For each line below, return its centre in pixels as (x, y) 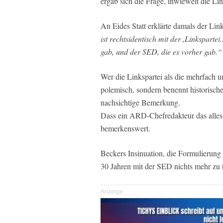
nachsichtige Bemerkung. (140, 102)
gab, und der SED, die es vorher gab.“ (161, 51)
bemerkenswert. (125, 128)
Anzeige (112, 191)
